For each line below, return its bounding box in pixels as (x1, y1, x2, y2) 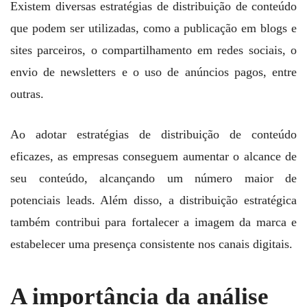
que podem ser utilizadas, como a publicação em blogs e (10, 21, 297, 35)
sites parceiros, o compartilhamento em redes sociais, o (10, 42, 297, 57)
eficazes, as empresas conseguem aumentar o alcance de (10, 149, 297, 163)
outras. (10, 86, 44, 101)
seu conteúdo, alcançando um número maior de (10, 171, 297, 185)
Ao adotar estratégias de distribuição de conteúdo (10, 127, 297, 141)
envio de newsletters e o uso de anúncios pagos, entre (10, 64, 297, 79)
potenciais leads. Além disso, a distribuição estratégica (10, 193, 297, 207)
